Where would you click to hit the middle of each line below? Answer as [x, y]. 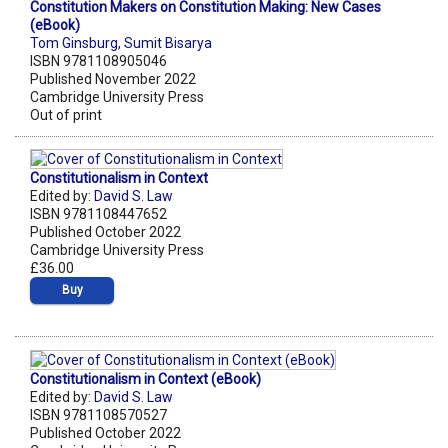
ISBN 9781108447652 [98, 214]
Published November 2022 [113, 79]
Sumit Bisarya [168, 43]
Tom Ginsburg [74, 43]
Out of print [66, 115]
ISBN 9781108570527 [98, 414]
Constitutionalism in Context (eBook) [145, 378]
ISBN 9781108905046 [98, 61]
